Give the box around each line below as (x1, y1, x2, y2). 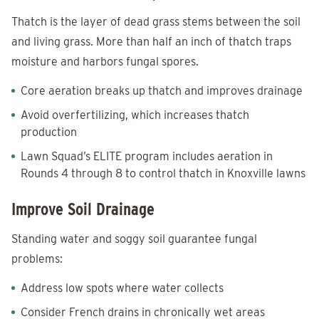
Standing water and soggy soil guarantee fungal (11, 232, 257, 246)
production (21, 125, 77, 140)
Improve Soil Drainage (11, 199, 155, 220)
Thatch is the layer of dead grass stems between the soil (11, 15, 300, 29)
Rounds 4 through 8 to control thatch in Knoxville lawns (21, 167, 305, 181)
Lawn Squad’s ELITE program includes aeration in (21, 150, 273, 164)
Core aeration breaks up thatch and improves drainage (21, 84, 303, 98)
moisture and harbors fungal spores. (11, 55, 199, 69)
